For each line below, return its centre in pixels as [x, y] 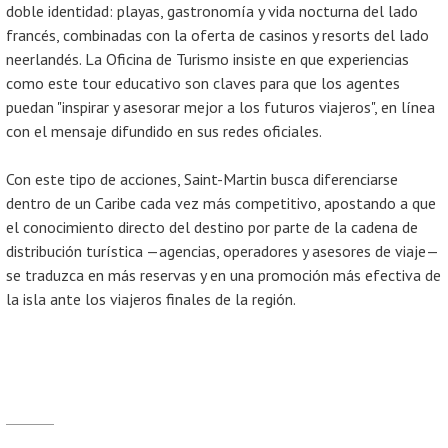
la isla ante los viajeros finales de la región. [151, 299]
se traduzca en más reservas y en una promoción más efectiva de [223, 275]
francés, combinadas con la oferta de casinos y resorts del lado [217, 35]
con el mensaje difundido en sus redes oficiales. [164, 131]
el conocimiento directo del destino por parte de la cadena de [212, 227]
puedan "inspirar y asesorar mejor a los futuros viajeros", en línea [220, 107]
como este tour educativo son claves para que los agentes [203, 83]
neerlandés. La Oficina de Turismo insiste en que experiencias [207, 59]
